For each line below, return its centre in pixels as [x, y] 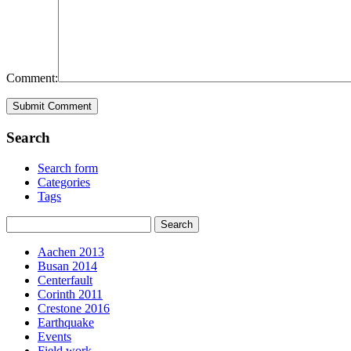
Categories [64, 182]
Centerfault [65, 280]
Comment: [32, 78]
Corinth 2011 [70, 294]
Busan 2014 [67, 266]
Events [54, 336]
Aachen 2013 [71, 251]
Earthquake [66, 322]
